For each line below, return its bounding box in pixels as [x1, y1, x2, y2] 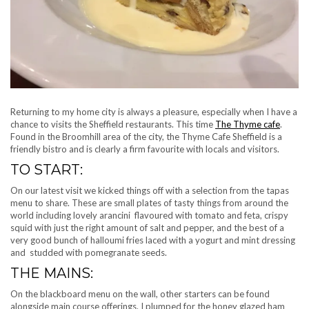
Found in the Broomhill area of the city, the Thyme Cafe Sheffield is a [10, 130, 282, 142]
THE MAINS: [10, 264, 93, 281]
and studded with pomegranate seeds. [10, 246, 167, 258]
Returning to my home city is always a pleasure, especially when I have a [10, 106, 297, 117]
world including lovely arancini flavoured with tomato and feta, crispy [10, 209, 288, 221]
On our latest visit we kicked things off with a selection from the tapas [10, 184, 289, 196]
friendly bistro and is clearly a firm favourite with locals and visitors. [10, 143, 279, 154]
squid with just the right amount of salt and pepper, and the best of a [10, 221, 284, 233]
